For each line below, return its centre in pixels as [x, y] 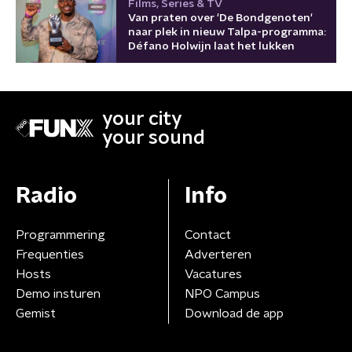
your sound [154, 138]
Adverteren [218, 254]
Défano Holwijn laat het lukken [211, 46]
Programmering [60, 235]
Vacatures [213, 274]
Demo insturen [58, 293]
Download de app [234, 313]
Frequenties [50, 254]
